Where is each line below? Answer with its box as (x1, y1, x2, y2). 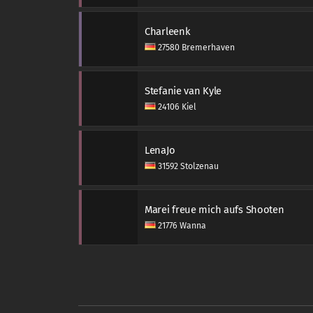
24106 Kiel (156, 102, 196, 112)
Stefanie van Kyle (145, 85, 221, 97)
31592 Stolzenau (156, 161, 219, 171)
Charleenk (145, 25, 191, 38)
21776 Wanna (156, 221, 206, 231)
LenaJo (145, 144, 175, 156)
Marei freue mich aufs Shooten (145, 203, 284, 216)
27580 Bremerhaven (156, 43, 235, 52)
